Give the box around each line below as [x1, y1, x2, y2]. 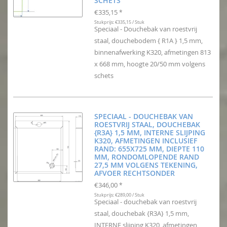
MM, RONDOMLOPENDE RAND [94, 152, 199, 162]
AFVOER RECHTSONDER [94, 168, 175, 178]
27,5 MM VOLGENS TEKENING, [94, 160, 198, 170]
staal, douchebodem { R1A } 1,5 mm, [94, 36, 203, 46]
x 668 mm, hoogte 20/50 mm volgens [94, 59, 205, 69]
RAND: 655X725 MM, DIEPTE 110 [94, 144, 204, 154]
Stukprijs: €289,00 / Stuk [94, 192, 144, 199]
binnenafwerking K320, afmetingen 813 [94, 48, 211, 57]
